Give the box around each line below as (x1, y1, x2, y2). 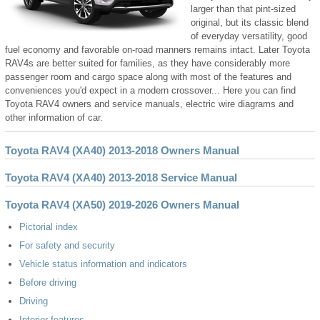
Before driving (19, 276, 76, 288)
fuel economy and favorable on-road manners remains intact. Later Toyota (5, 44, 310, 55)
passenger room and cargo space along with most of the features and (5, 71, 291, 82)
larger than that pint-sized (191, 3, 296, 14)
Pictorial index (19, 221, 78, 232)
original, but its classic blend (191, 16, 309, 28)
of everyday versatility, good (191, 30, 307, 41)
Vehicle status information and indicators (19, 258, 187, 269)
